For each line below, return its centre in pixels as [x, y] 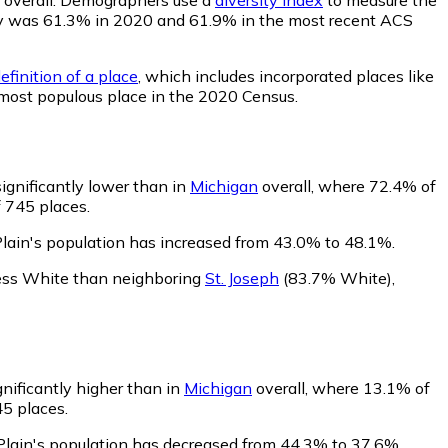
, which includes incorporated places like [286, 75]
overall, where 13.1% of [341, 387]
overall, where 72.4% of [347, 185]
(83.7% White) [335, 277]
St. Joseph [242, 277]
